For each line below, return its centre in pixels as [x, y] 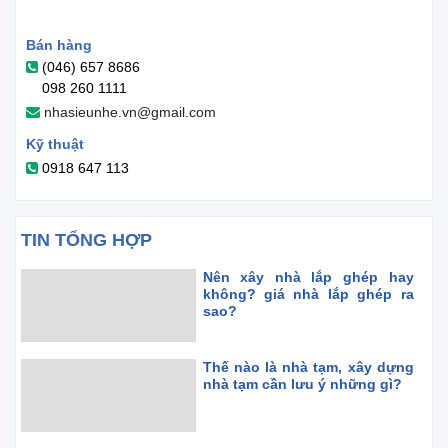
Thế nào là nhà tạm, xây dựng [308, 367]
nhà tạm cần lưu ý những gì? [302, 384]
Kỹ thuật [55, 144]
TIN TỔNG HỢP [86, 240]
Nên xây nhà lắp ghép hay [308, 277]
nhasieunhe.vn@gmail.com [130, 112]
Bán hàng [59, 45]
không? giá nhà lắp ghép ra [308, 294]
